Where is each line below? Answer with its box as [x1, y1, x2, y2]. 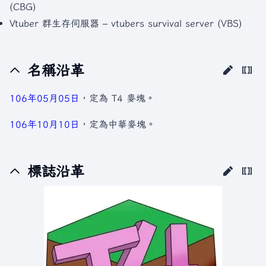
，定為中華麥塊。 [80, 119, 156, 129]
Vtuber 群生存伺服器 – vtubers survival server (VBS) [9, 18, 242, 28]
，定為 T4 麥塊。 [80, 93, 155, 103]
